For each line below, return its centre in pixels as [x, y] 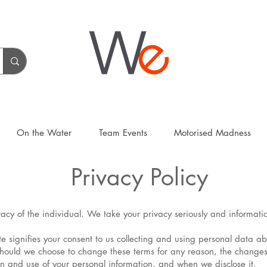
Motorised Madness [212, 133]
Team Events [123, 133]
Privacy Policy [139, 177]
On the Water [44, 133]
